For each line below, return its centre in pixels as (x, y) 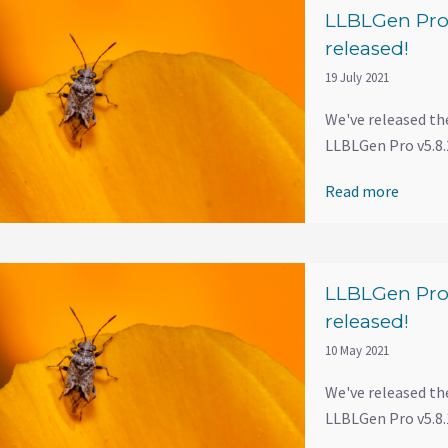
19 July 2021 (357, 78)
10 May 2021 (357, 350)
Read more (362, 191)
